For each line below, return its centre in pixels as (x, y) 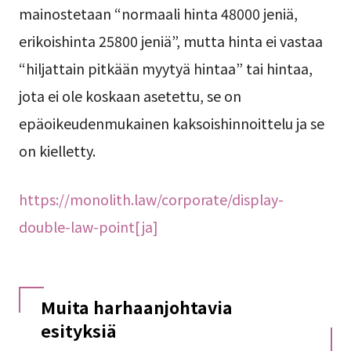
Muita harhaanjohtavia (136, 307)
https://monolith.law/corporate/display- (151, 199)
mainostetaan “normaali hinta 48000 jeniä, (158, 14)
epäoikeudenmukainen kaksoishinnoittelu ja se (171, 123)
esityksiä (78, 331)
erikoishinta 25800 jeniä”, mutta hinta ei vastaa (170, 41)
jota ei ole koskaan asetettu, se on (130, 96)
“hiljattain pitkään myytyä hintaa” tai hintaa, (165, 69)
